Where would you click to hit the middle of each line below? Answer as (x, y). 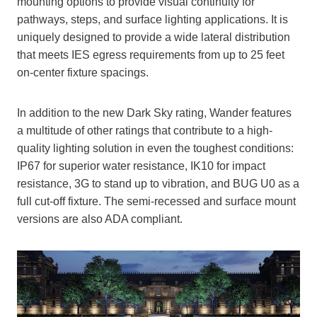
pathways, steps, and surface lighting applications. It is (152, 20)
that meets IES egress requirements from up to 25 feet (151, 55)
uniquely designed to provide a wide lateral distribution (154, 38)
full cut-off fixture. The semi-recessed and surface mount (156, 202)
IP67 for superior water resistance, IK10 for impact (141, 166)
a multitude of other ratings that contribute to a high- (145, 131)
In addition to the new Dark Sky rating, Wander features (154, 113)
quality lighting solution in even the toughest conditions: (155, 149)
